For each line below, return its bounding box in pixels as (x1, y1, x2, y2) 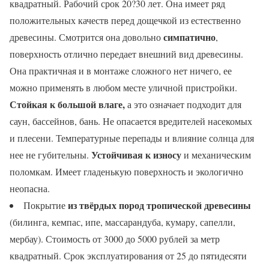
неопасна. (10, 181, 50, 195)
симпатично (163, 29, 216, 44)
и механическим (181, 148, 251, 161)
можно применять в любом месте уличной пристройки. (10, 80, 237, 94)
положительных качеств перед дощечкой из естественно (10, 13, 241, 26)
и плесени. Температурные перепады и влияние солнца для (10, 131, 254, 144)
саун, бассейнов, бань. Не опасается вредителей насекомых (10, 114, 252, 127)
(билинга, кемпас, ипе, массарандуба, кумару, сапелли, (10, 215, 235, 228)
